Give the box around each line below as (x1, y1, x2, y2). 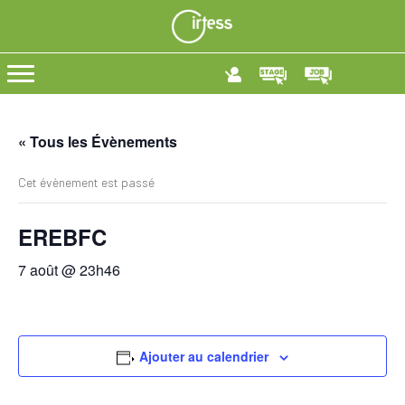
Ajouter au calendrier (139, 347, 269, 366)
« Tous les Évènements (18, 131, 177, 153)
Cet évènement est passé (18, 174, 155, 191)
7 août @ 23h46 (18, 259, 120, 281)
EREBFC (18, 221, 107, 253)
